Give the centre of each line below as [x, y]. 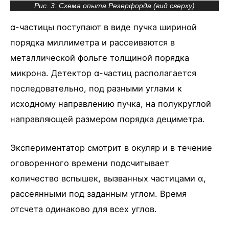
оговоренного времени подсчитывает [90, 163]
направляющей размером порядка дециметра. [108, 119]
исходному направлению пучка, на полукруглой [111, 104]
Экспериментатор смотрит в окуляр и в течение [111, 148]
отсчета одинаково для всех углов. [84, 209]
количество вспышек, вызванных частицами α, [108, 179]
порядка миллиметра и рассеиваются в [93, 43]
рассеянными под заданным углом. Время [98, 194]
